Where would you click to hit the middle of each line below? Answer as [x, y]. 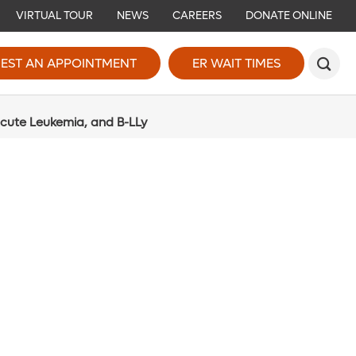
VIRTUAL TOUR [54, 15]
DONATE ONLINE [289, 15]
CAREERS [197, 15]
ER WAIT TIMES [236, 63]
